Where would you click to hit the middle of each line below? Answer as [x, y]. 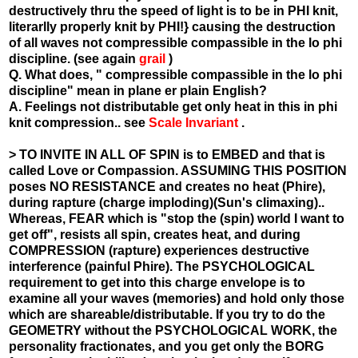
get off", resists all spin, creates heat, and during [155, 234]
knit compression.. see [79, 122]
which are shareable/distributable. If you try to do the [167, 314]
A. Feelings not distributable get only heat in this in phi [173, 106]
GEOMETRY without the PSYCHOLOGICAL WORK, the [173, 330]
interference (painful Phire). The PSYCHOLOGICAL [162, 266]
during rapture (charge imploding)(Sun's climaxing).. [167, 202]
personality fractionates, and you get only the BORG [166, 346]
